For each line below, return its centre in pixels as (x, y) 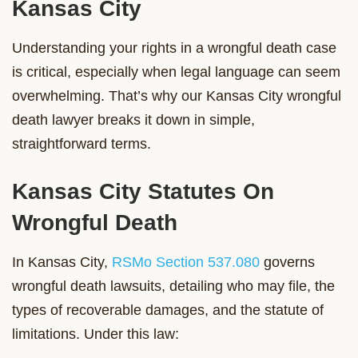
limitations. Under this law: (95, 334)
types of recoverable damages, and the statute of (168, 310)
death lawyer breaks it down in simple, (133, 119)
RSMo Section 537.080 (186, 262)
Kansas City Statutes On (143, 191)
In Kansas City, (62, 262)
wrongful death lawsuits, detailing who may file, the (173, 286)
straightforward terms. (82, 143)
